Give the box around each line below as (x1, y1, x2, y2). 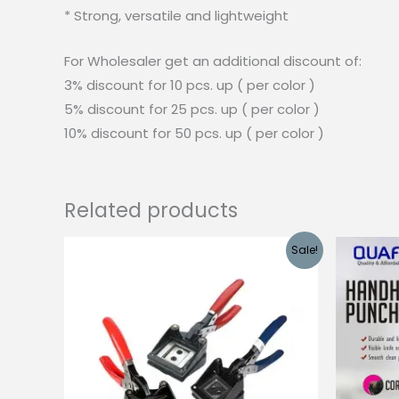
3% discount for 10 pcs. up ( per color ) (64, 75, 315, 94)
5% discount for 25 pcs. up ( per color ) (64, 99, 320, 118)
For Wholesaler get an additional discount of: (64, 51, 362, 70)
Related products (64, 195, 238, 224)
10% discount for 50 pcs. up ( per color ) (64, 123, 324, 142)
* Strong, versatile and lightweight (64, 5, 289, 25)
